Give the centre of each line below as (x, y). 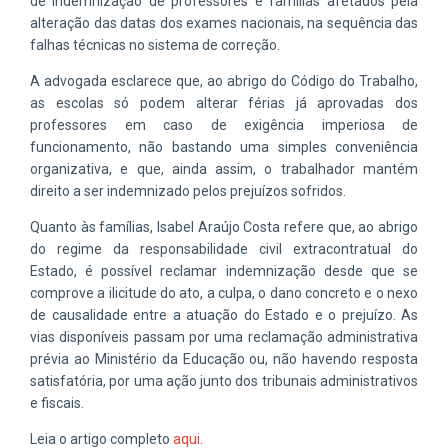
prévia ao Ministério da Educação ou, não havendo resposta (224, 358)
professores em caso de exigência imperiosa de (224, 124)
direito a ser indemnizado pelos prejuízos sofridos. (188, 190)
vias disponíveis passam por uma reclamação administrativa (224, 336)
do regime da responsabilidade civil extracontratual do (224, 248)
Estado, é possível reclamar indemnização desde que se (224, 270)
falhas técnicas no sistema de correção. (155, 44)
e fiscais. (57, 402)
